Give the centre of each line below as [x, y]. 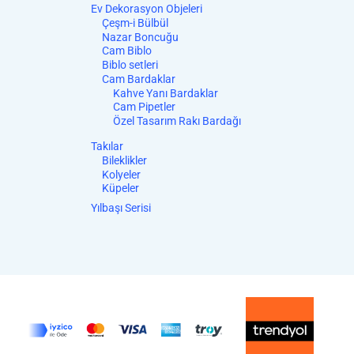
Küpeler [121, 188]
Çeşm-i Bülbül [135, 23]
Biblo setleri [130, 65]
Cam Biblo [127, 51]
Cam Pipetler [144, 107]
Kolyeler [121, 174]
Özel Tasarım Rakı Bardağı [177, 121]
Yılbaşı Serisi [121, 208]
